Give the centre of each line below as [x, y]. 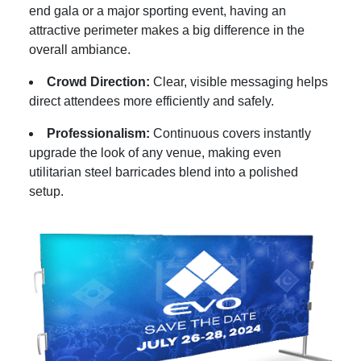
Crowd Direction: [98, 81]
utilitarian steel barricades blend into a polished [164, 172]
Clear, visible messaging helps [239, 81]
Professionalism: [98, 133]
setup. [46, 191]
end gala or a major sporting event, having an [158, 10]
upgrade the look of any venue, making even [155, 152]
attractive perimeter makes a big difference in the [167, 30]
